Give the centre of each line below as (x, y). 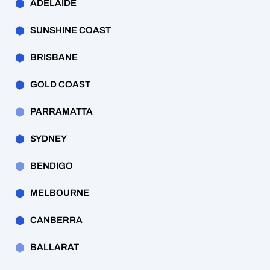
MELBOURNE (60, 193)
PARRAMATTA (61, 112)
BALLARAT (55, 247)
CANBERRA (56, 220)
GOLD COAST (60, 85)
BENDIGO (52, 166)
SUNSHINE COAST (71, 30)
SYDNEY (49, 139)
